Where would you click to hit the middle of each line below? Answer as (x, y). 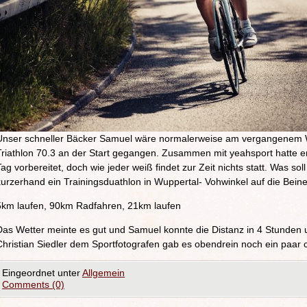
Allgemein (103, 272)
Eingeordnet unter (42, 272)
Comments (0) (33, 284)
